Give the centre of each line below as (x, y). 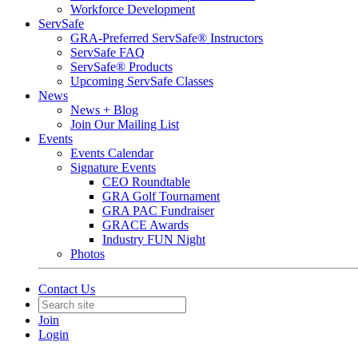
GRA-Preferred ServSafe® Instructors (167, 38)
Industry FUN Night (154, 239)
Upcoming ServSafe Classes (142, 81)
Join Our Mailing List (125, 124)
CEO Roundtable (146, 182)
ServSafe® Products (121, 67)
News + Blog (104, 110)
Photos (88, 254)
